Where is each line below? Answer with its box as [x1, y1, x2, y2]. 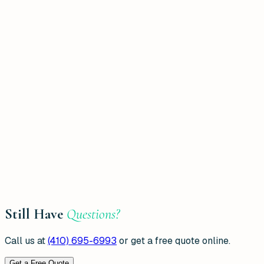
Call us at [5, 234, 45, 247]
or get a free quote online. [119, 234, 230, 247]
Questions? [67, 205, 120, 223]
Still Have [5, 205, 63, 223]
